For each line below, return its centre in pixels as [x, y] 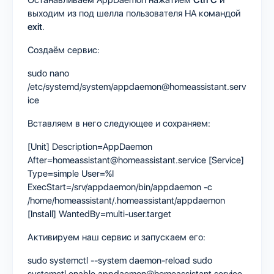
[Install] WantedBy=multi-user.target [99, 214]
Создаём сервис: [64, 50]
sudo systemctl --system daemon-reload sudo [120, 260]
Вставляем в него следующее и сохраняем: [119, 123]
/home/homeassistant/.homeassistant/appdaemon [126, 200]
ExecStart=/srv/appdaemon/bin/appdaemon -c [120, 187]
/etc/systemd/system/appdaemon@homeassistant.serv [137, 87]
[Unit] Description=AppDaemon [90, 146]
